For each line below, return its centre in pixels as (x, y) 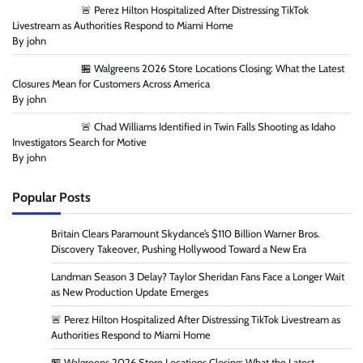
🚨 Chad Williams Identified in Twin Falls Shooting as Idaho (208, 126)
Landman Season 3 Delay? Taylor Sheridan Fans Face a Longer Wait (198, 276)
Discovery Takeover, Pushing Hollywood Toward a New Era (179, 249)
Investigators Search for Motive (79, 142)
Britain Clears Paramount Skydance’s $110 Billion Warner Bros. (186, 233)
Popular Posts (51, 196)
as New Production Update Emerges (130, 292)
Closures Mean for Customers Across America (111, 83)
